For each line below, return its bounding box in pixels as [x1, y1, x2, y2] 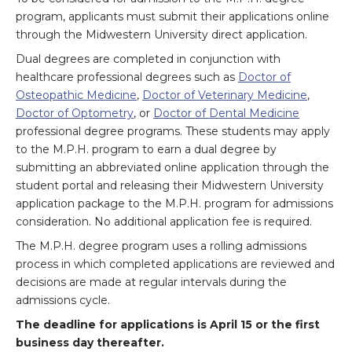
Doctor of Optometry [16, 106, 134, 121]
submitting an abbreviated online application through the [16, 160, 329, 175]
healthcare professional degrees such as [16, 70, 238, 85]
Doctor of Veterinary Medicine [142, 88, 307, 103]
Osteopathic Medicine [16, 88, 137, 103]
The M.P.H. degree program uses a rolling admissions [16, 239, 306, 254]
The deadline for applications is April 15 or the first [16, 317, 320, 332]
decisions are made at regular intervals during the [16, 275, 287, 290]
